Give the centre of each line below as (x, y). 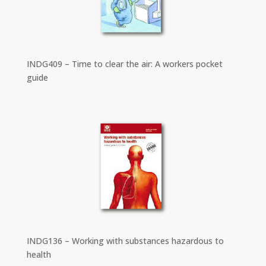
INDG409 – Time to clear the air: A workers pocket (124, 64)
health (39, 254)
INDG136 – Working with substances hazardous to (125, 240)
